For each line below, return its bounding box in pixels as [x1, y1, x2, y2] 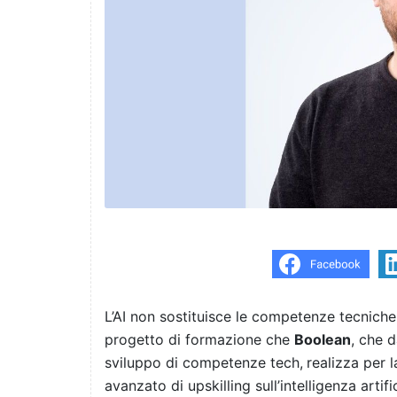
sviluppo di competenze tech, [105, 354, 303, 372]
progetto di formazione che [105, 331, 294, 349]
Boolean [294, 331, 351, 349]
